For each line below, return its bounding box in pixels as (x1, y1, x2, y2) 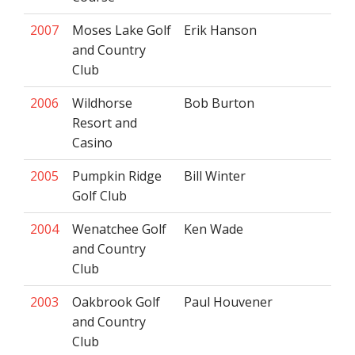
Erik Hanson (184, 21, 257, 39)
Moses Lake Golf (72, 21, 171, 39)
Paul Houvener (184, 293, 273, 311)
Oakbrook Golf (72, 293, 160, 311)
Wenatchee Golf (72, 220, 166, 238)
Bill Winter (184, 167, 246, 185)
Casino (72, 134, 113, 151)
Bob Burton (184, 94, 254, 112)
